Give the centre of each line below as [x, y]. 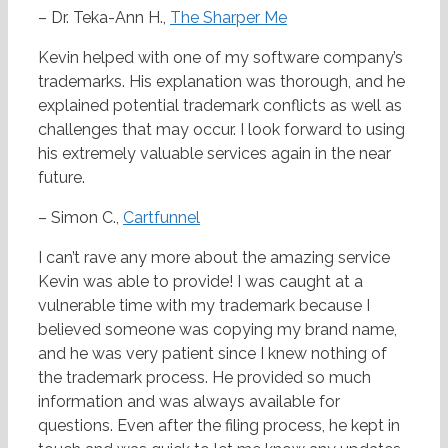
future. [61, 178]
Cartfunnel [161, 218]
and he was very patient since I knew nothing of [212, 354]
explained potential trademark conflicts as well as [220, 106]
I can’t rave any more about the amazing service [214, 258]
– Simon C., [80, 218]
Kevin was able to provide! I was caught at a [200, 282]
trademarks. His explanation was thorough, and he [221, 82]
